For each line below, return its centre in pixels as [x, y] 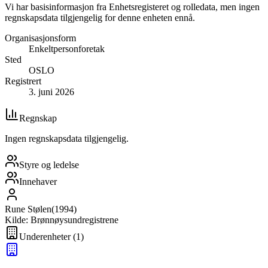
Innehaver [38, 181]
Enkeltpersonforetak [67, 48]
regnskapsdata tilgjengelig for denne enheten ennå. [100, 17]
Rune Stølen [28, 209]
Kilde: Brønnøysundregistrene [62, 220]
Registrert [23, 81]
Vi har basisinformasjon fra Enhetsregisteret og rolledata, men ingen [132, 7]
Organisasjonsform [40, 38]
